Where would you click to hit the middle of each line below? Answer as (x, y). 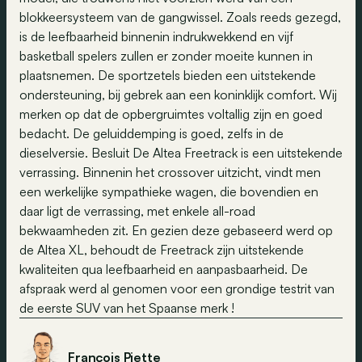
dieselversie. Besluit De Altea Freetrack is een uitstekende (181, 153)
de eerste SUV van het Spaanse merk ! (127, 308)
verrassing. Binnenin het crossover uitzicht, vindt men (170, 172)
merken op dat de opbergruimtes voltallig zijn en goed (171, 114)
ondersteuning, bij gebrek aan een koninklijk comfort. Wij (178, 95)
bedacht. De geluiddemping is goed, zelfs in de (152, 133)
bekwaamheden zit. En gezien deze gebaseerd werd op (176, 230)
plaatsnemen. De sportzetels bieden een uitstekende (168, 75)
